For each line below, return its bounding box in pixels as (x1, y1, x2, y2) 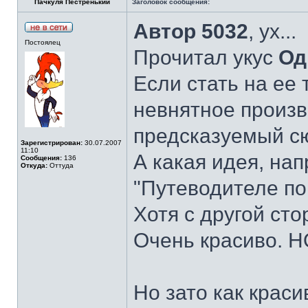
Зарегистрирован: (21, 139, 82, 146)
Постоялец (25, 38, 60, 46)
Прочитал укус (133, 46, 278, 69)
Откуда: (21, 162, 47, 169)
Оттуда (47, 162, 74, 169)
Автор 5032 (133, 20, 248, 43)
